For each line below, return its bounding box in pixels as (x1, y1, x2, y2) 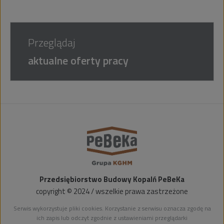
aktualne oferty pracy (27, 51, 128, 68)
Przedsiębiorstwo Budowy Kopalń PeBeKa (39, 173, 184, 185)
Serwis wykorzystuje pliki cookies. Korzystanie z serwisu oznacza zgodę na (13, 203, 211, 213)
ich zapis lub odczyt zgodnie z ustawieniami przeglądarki (36, 212, 187, 222)
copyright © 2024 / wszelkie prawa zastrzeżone (36, 185, 188, 197)
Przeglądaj (27, 33, 75, 50)
